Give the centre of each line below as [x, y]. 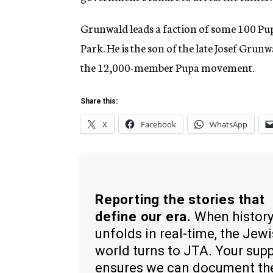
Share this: [99, 101]
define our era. [144, 216]
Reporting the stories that [180, 199]
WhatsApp [229, 125]
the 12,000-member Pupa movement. [167, 67]
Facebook [158, 125]
